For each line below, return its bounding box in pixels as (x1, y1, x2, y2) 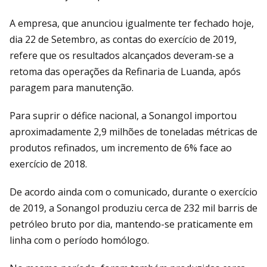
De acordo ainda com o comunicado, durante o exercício (10, 185, 257, 199)
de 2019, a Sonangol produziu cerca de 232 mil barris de (10, 201, 257, 215)
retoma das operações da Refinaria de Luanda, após (10, 65, 241, 79)
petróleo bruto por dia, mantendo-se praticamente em (10, 218, 253, 231)
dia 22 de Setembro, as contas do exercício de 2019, (10, 33, 237, 46)
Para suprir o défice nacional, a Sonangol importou (10, 109, 237, 123)
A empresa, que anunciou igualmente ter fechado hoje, (10, 17, 254, 30)
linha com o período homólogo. (10, 234, 149, 247)
